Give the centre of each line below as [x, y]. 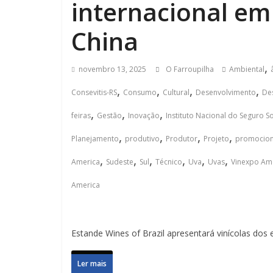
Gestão [109, 115]
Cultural [176, 92]
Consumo [140, 92]
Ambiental [247, 69]
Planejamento [95, 139]
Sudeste [120, 162]
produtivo [142, 139]
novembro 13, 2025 [112, 69]
